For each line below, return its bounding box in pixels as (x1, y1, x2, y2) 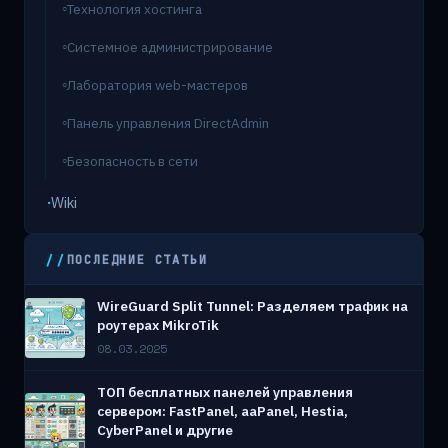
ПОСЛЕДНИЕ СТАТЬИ (66, 250, 208, 268)
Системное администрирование (67, 38, 273, 57)
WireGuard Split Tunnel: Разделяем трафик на (97, 297, 408, 316)
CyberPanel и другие (97, 421, 233, 440)
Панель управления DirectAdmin (67, 114, 269, 133)
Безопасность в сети (67, 152, 198, 171)
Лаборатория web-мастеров (67, 76, 248, 95)
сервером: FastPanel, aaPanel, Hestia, (97, 402, 348, 421)
